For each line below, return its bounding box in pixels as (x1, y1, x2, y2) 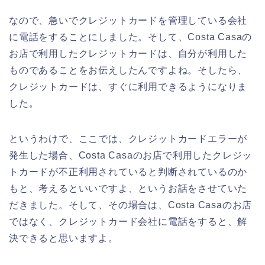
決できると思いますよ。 (9, 232, 118, 243)
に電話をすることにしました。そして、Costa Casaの (9, 31, 253, 42)
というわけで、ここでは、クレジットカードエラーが (9, 133, 248, 144)
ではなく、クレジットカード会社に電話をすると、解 (9, 216, 248, 227)
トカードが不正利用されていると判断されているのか (9, 166, 248, 177)
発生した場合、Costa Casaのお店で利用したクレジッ (9, 150, 253, 160)
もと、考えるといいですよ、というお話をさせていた (9, 183, 248, 193)
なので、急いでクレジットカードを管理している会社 (9, 15, 248, 25)
